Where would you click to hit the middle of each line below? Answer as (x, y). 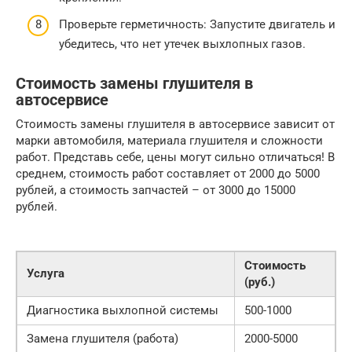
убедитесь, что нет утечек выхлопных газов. (182, 44)
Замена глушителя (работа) (103, 338)
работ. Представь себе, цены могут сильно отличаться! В (175, 157)
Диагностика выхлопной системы (123, 310)
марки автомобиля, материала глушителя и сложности (169, 140)
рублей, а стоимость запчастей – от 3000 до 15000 (156, 190)
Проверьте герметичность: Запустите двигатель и (197, 24)
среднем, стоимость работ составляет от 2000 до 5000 (168, 173)
